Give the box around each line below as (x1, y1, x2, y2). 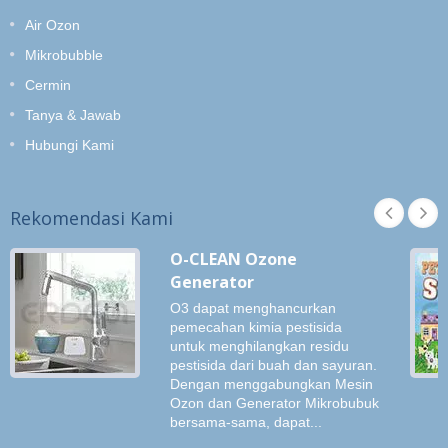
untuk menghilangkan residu (170, 338, 349, 354)
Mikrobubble (25, 46, 103, 63)
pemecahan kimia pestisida (170, 319, 342, 335)
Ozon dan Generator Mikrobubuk (170, 395, 379, 411)
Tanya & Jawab (25, 106, 121, 123)
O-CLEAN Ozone (170, 247, 297, 270)
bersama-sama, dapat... (170, 414, 322, 430)
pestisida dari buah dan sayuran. (170, 357, 377, 373)
